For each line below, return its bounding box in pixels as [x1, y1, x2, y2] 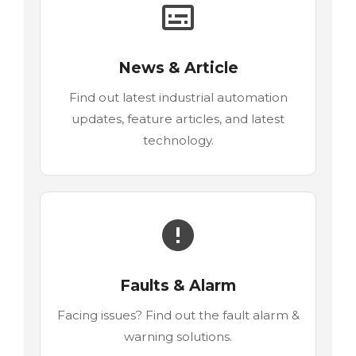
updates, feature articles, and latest [72, 110, 284, 126]
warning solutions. [124, 328, 232, 344]
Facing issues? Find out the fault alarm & [56, 307, 300, 323]
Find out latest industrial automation [68, 89, 288, 105]
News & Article [118, 57, 238, 77]
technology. [142, 132, 214, 148]
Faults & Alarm [120, 275, 236, 295]
